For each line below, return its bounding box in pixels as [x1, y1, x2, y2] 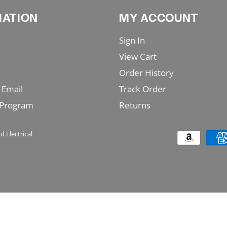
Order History [119, 67, 174, 79]
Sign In [119, 34, 145, 47]
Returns [119, 99, 151, 111]
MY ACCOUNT [119, 11, 199, 25]
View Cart [119, 51, 157, 63]
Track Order [119, 83, 167, 95]
